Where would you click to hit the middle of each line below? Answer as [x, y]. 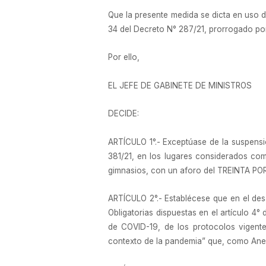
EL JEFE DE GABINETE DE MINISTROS [180, 85]
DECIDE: [123, 114]
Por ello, [124, 57]
